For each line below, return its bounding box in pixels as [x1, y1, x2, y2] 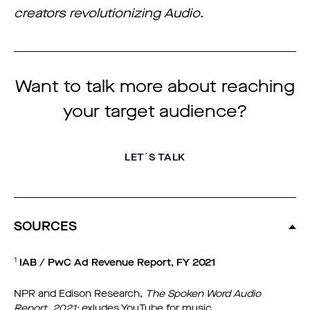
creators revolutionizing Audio [14, 5, 200, 22]
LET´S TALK [125, 151, 185, 165]
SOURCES [14, 218, 77, 235]
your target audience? [62, 100, 248, 123]
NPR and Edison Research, [14, 287, 145, 301]
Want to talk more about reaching [15, 75, 295, 98]
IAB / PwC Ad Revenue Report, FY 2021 [19, 256, 215, 270]
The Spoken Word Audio [145, 287, 261, 301]
